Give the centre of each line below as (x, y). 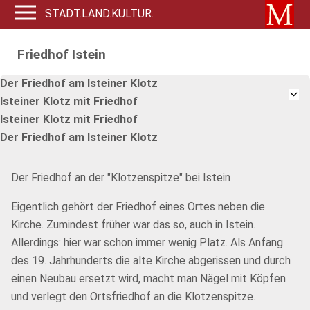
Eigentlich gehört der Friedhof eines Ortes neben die (138, 207)
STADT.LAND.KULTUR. (100, 13)
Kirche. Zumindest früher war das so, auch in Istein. (133, 225)
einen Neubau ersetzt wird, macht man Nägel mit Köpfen (148, 279)
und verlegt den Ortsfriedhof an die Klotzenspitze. (133, 297)
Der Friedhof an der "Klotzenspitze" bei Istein (121, 177)
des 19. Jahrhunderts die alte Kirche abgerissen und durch (151, 261)
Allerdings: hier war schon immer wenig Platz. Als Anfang (147, 243)
